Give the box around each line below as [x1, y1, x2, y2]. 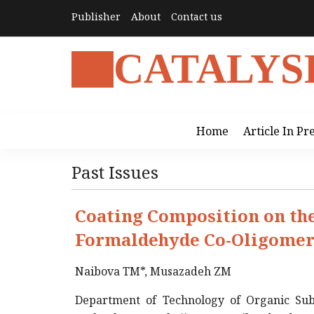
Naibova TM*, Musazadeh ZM [75, 264, 231, 279]
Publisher [71, 10, 121, 23]
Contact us [171, 10, 222, 23]
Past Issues [71, 161, 158, 184]
